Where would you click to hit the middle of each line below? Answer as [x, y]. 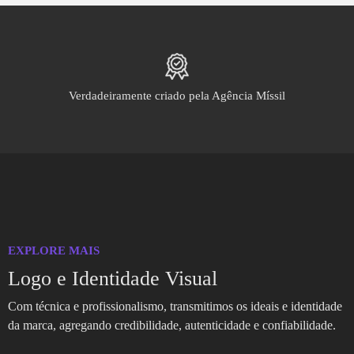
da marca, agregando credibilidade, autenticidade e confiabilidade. [172, 325]
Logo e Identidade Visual [113, 278]
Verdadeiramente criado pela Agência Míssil [177, 95]
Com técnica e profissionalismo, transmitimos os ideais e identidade [175, 306]
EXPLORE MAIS [54, 250]
